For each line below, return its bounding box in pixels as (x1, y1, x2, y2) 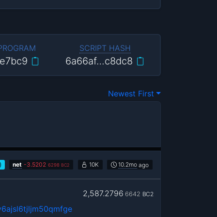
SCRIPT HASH (79, 43, 131, 53)
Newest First (108, 89, 154, 99)
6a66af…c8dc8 (65, 55, 133, 67)
